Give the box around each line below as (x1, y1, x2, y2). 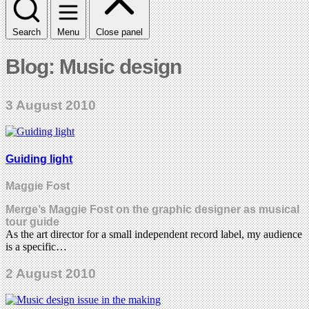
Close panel (96, 26, 143, 37)
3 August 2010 (6, 97, 96, 112)
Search (12, 26, 41, 37)
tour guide (6, 216, 59, 228)
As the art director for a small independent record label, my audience (6, 228, 302, 241)
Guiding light (6, 152, 72, 165)
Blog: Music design (6, 54, 181, 78)
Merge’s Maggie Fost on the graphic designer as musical (6, 203, 299, 216)
